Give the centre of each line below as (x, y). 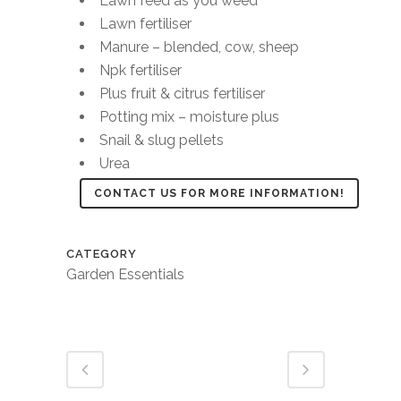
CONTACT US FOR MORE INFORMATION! (219, 194)
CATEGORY (102, 254)
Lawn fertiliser (145, 24)
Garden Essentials (125, 275)
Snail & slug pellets (162, 141)
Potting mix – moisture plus (189, 117)
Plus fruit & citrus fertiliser (182, 94)
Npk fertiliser (141, 71)
